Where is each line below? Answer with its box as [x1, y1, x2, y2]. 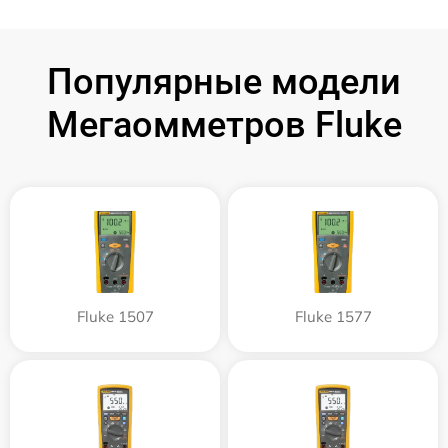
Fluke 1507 [76, 307, 154, 326]
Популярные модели [47, 61, 401, 103]
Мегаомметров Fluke [46, 104, 402, 146]
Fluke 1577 [294, 307, 372, 326]
